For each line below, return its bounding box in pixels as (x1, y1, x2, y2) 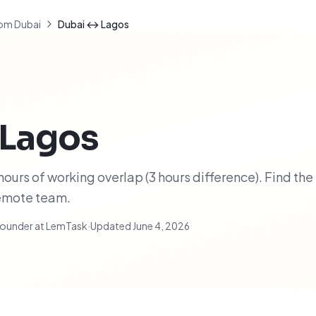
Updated (90, 219, 133, 232)
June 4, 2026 (133, 219, 190, 232)
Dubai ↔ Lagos (58, 18, 129, 30)
